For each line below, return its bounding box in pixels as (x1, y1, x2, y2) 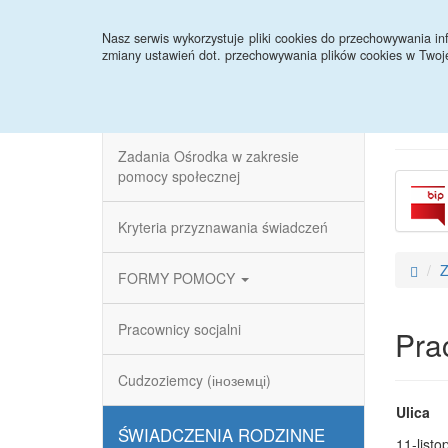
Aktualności (239, 15, 311, 35)
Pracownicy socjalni (118, 319, 241, 339)
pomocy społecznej (118, 166, 240, 186)
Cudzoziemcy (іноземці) (118, 370, 271, 390)
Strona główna (117, 15, 209, 35)
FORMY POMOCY (118, 268, 239, 288)
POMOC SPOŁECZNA (118, 88, 288, 112)
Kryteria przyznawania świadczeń (118, 217, 328, 237)
